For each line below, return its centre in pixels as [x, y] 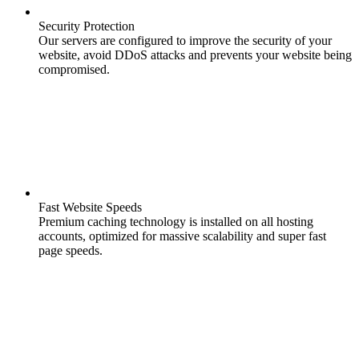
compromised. [74, 70]
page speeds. [71, 251]
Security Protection [87, 26]
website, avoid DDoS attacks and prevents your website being [195, 55]
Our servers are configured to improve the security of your [185, 41]
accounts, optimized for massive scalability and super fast [182, 236]
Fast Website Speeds [90, 208]
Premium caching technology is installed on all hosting [176, 222]
